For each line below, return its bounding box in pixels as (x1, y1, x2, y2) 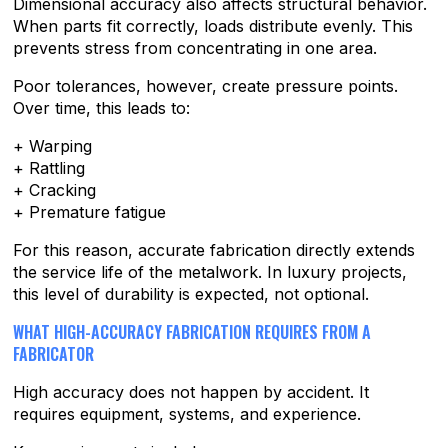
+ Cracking (13, 180, 97, 201)
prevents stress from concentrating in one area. (13, 38, 378, 59)
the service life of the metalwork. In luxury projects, (13, 262, 408, 283)
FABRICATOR (13, 342, 95, 367)
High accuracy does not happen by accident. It (13, 382, 370, 403)
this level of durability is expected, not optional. (13, 284, 370, 305)
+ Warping (13, 136, 93, 157)
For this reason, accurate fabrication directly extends (13, 240, 416, 261)
